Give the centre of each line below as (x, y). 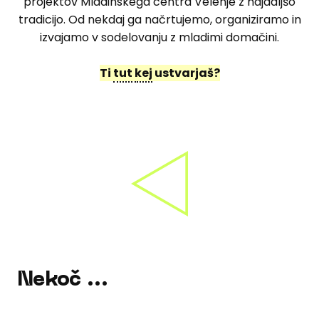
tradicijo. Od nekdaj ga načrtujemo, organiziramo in (159, 20)
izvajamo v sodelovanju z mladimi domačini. (159, 38)
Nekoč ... (63, 280)
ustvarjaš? (186, 73)
